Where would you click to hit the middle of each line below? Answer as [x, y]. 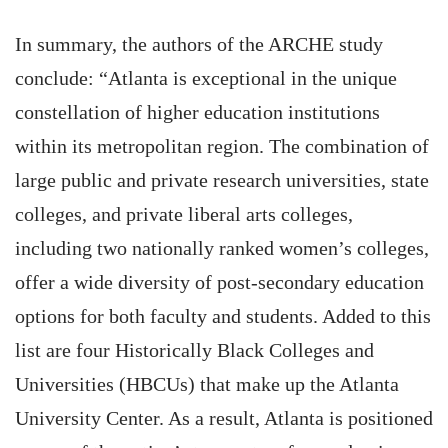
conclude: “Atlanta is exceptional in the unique [206, 78]
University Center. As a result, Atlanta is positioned [224, 418]
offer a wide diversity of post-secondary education [219, 282]
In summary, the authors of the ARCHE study [199, 44]
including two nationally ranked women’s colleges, [222, 248]
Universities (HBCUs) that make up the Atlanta [207, 384]
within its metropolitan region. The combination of [222, 146]
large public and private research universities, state [222, 180]
